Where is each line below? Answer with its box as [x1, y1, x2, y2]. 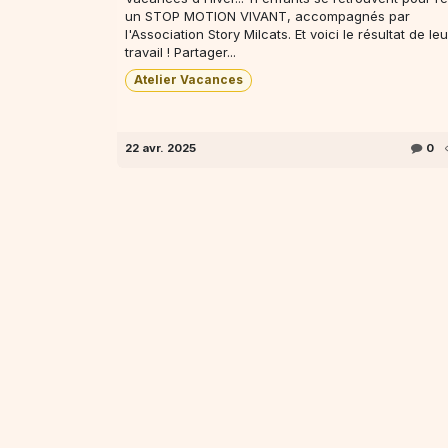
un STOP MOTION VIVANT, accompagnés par [125, 8, 410, 25]
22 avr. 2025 [125, 140, 196, 155]
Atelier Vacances [133, 72, 243, 88]
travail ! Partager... [125, 44, 236, 61]
